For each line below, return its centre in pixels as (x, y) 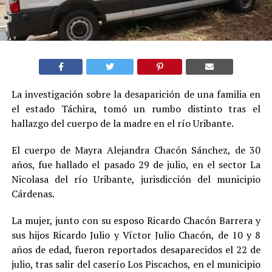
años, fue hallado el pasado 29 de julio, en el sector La (136, 164)
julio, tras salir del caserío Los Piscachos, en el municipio (136, 264)
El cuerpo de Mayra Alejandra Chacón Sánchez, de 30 (136, 150)
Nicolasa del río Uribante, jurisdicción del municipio (136, 179)
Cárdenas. (33, 193)
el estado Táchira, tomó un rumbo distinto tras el (136, 108)
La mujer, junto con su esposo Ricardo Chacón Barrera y (136, 220)
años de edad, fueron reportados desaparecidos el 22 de (136, 249)
